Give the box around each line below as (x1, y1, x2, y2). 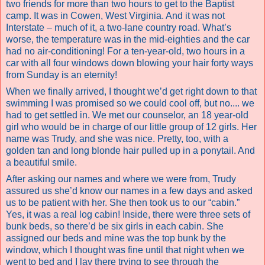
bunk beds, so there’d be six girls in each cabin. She (6, 221, 224, 231)
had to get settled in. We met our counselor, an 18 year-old (6, 109, 248, 120)
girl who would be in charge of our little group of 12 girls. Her (6, 121, 257, 132)
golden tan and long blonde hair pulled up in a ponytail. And (6, 145, 255, 156)
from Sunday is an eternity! (6, 69, 117, 80)
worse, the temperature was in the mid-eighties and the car (6, 34, 250, 44)
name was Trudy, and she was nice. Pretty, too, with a (6, 133, 228, 144)
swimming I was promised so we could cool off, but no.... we (6, 98, 254, 108)
